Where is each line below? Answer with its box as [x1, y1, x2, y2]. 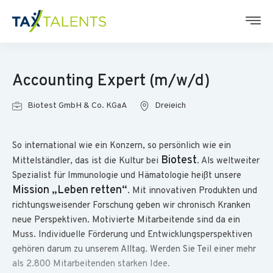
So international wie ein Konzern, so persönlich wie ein [12, 140, 231, 152]
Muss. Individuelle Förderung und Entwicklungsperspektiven [12, 229, 252, 241]
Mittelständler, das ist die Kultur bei [12, 155, 161, 167]
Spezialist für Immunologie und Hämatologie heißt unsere [12, 170, 241, 182]
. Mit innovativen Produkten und [127, 185, 257, 197]
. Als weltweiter [197, 155, 260, 167]
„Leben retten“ [52, 183, 127, 197]
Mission [12, 183, 49, 197]
